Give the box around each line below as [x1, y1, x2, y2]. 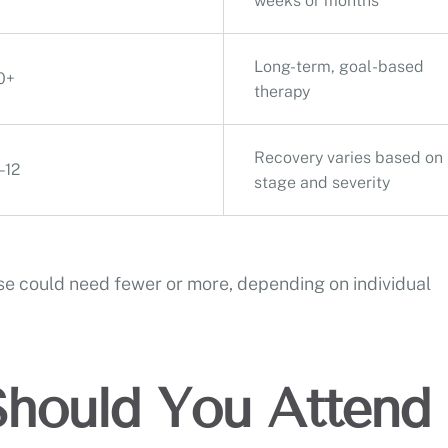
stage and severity [254, 172, 390, 192]
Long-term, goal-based [254, 56, 424, 76]
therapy [254, 81, 310, 101]
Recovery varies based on [254, 147, 443, 167]
